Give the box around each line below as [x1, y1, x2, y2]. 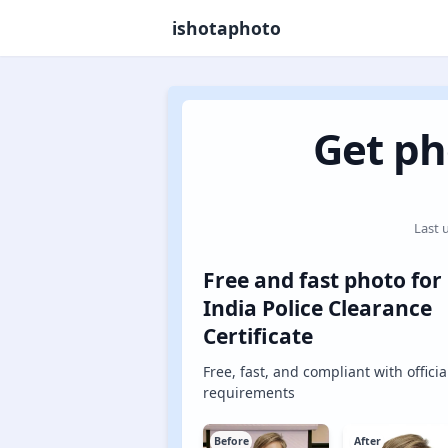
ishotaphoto [171, 16, 281, 40]
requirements [203, 382, 295, 402]
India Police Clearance [203, 294, 432, 322]
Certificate [203, 322, 313, 350]
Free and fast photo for [203, 266, 442, 294]
